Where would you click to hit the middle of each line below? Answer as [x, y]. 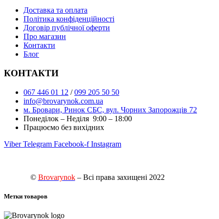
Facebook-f [71, 144]
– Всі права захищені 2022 [120, 177]
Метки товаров [26, 196]
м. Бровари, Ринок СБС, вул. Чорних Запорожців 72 [110, 109]
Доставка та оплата [55, 10]
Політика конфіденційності [69, 19]
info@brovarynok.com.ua [63, 101]
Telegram [37, 144]
